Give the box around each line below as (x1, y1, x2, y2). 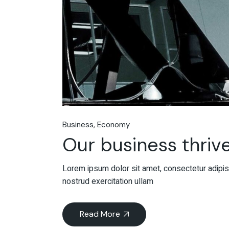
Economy (97, 120, 130, 130)
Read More (80, 208, 120, 219)
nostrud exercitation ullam (62, 175, 153, 188)
